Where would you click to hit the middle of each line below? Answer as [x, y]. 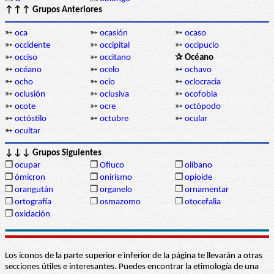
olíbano [198, 166]
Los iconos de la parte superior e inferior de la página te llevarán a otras [134, 256]
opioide [198, 178]
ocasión [114, 34]
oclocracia [203, 83]
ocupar [28, 166]
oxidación [32, 215]
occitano [115, 58]
